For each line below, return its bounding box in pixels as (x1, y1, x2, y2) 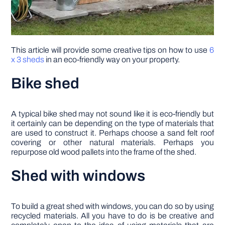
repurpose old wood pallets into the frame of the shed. (11, 148, 197, 157)
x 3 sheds (11, 55, 45, 64)
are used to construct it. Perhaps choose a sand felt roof (11, 129, 214, 138)
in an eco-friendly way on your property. (44, 55, 180, 64)
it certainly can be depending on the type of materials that (11, 119, 214, 128)
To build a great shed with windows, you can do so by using (11, 202, 214, 211)
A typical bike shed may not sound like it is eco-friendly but (11, 109, 214, 119)
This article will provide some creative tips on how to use (11, 46, 209, 55)
